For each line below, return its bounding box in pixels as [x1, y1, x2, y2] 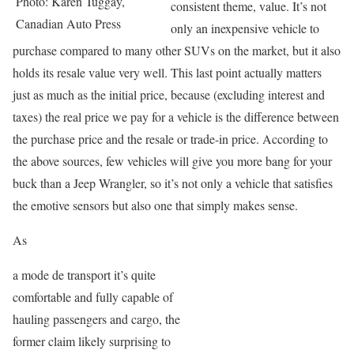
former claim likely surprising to [13, 333, 171, 349]
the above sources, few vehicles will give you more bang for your [13, 153, 332, 169]
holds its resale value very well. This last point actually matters [13, 64, 322, 81]
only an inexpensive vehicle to [171, 20, 319, 36]
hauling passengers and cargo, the [13, 311, 180, 327]
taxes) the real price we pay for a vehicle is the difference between [13, 108, 339, 125]
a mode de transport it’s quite [13, 266, 156, 283]
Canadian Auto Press [16, 15, 121, 32]
